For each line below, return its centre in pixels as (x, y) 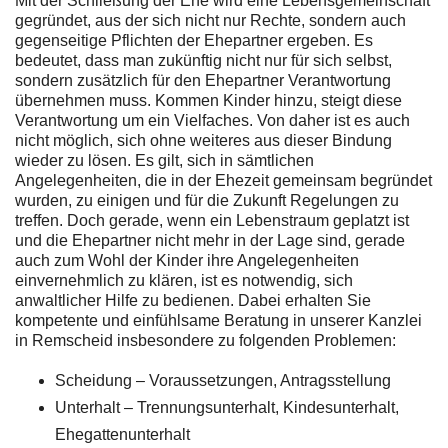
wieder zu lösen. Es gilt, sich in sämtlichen (164, 160)
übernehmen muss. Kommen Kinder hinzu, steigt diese (208, 100)
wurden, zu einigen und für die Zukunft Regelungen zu (207, 200)
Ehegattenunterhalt (122, 434)
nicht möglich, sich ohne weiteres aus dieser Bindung (203, 140)
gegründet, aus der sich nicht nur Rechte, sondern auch (210, 20)
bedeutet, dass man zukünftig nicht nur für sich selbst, (203, 60)
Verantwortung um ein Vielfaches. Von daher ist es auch (212, 120)
